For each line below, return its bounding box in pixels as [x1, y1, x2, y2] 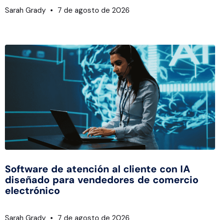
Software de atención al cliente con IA [5, 163, 190, 175]
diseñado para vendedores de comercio [5, 173, 198, 186]
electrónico [5, 184, 60, 197]
